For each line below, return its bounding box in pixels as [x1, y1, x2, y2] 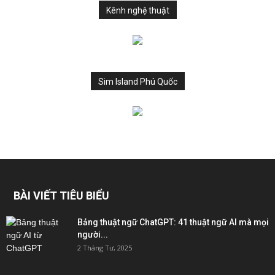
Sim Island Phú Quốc [98, 76, 177, 87]
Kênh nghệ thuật [106, 5, 169, 15]
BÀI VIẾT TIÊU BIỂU [14, 188, 109, 202]
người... [77, 229, 108, 239]
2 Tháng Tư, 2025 [77, 242, 132, 252]
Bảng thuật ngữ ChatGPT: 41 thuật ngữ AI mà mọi [77, 217, 269, 227]
